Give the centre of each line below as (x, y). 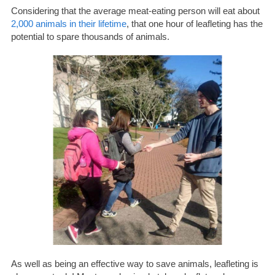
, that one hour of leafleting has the (194, 23)
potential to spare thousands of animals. (90, 36)
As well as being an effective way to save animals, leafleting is (134, 263)
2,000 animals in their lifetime (68, 23)
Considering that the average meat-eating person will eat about (135, 10)
